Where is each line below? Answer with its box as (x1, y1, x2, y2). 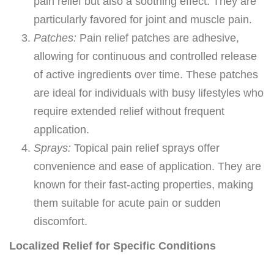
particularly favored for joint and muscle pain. (34, 13, 252, 26)
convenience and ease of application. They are (34, 160, 261, 172)
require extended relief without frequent (34, 105, 224, 117)
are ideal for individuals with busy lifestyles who (34, 86, 264, 99)
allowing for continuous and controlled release (34, 50, 257, 62)
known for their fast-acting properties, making (34, 178, 253, 191)
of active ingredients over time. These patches (34, 68, 258, 81)
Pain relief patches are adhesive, (76, 31, 239, 44)
